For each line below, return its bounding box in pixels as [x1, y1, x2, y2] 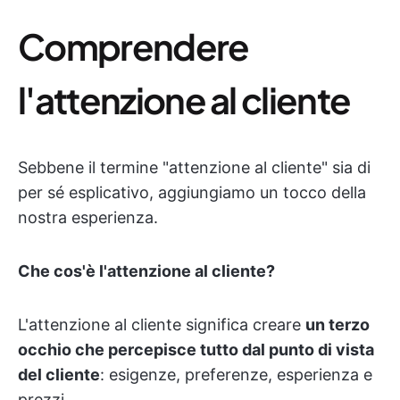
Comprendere [18, 23, 249, 69]
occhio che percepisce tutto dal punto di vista [18, 340, 374, 359]
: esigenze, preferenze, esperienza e [100, 365, 372, 384]
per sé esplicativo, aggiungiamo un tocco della [18, 183, 366, 202]
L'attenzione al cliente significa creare [18, 315, 305, 334]
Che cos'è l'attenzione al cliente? [18, 262, 275, 280]
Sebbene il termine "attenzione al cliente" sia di [18, 158, 371, 177]
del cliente [18, 365, 100, 384]
